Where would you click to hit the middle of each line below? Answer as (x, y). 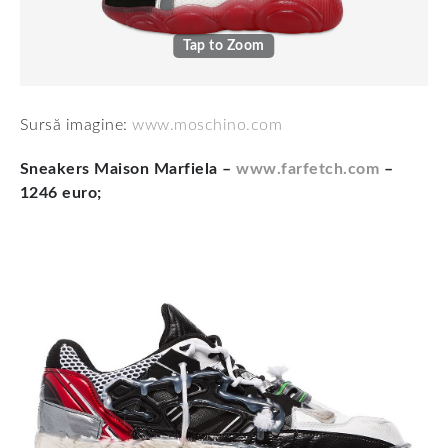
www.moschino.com (207, 125)
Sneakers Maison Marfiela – (128, 169)
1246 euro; (61, 193)
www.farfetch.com (308, 169)
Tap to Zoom (224, 46)
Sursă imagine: (76, 125)
